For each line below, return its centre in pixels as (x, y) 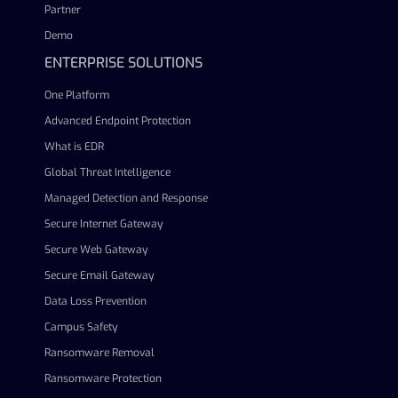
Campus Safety (81, 327)
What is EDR (74, 147)
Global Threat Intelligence (107, 172)
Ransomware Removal (99, 353)
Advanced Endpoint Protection (118, 121)
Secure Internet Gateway (103, 224)
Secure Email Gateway (99, 275)
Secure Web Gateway (96, 250)
